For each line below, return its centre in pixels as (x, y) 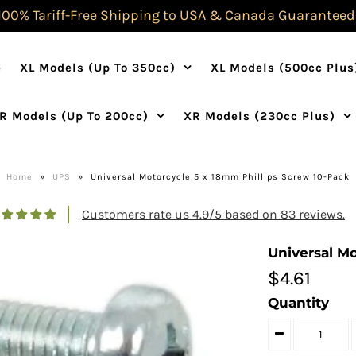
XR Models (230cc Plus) (260, 116)
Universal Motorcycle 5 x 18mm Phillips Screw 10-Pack (220, 177)
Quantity (298, 303)
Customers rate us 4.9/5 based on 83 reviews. (213, 215)
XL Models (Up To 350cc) (98, 68)
